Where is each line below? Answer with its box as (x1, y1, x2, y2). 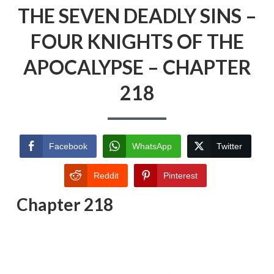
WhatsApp (132, 141, 172, 152)
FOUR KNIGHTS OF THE (30, 29, 244, 53)
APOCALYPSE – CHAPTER (23, 54, 251, 79)
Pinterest (163, 171, 198, 181)
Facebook (49, 141, 87, 152)
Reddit (94, 171, 119, 181)
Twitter (217, 141, 242, 152)
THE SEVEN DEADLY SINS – (17, 3, 257, 28)
